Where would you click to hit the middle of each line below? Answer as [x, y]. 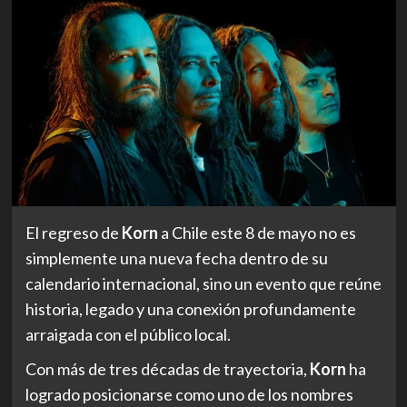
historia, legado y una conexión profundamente [190, 309]
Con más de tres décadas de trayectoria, [167, 369]
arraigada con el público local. [128, 335]
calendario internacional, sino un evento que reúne [203, 284]
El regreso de [73, 233]
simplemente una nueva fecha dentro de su [176, 258]
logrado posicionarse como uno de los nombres [189, 395]
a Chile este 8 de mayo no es [257, 233]
